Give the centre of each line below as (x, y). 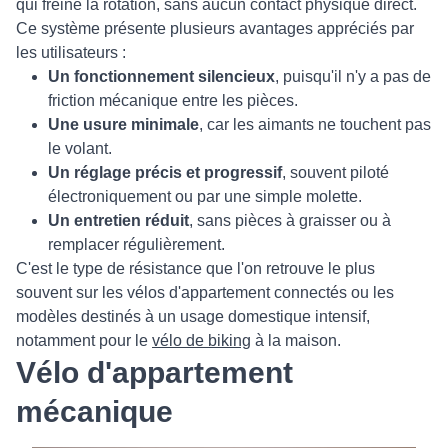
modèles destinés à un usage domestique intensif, (193, 317)
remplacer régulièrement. (136, 245)
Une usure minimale (123, 125)
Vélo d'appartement (154, 373)
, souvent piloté (335, 173)
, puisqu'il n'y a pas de (353, 77)
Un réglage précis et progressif (165, 173)
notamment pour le (84, 341)
